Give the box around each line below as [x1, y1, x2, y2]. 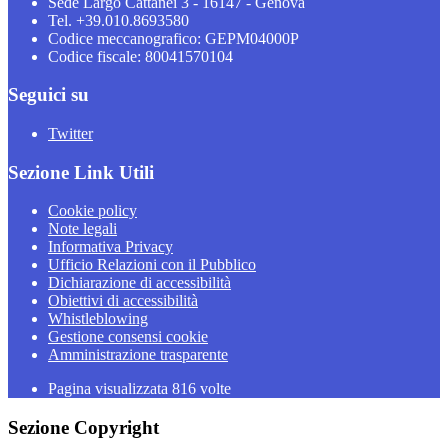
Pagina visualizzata [48, 380, 172, 398]
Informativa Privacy [48, 238, 173, 256]
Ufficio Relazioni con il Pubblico [48, 256, 256, 274]
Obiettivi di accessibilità [48, 292, 198, 310]
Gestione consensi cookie [48, 328, 208, 346]
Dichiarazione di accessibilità [48, 274, 231, 292]
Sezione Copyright [8, 417, 159, 439]
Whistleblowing [48, 310, 148, 328]
